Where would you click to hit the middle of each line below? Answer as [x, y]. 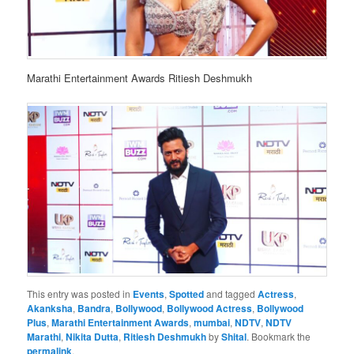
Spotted [187, 294]
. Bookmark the [279, 336]
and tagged [231, 293]
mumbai [212, 322]
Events [149, 294]
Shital [234, 336]
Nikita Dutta [92, 336]
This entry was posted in [80, 293]
